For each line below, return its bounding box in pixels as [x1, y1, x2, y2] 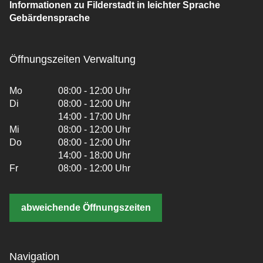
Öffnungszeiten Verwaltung [9, 53, 136, 66]
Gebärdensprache [9, 13, 90, 23]
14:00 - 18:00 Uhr [58, 150, 131, 161]
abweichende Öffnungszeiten [21, 203, 151, 213]
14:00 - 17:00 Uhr [58, 112, 131, 122]
